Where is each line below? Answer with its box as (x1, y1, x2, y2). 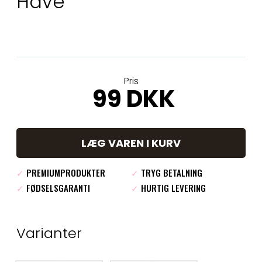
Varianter (16, 223, 82, 243)
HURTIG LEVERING (139, 181, 206, 195)
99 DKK (92, 82, 175, 116)
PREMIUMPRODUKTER (24, 166, 105, 180)
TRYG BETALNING (139, 166, 202, 180)
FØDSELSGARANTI (24, 181, 90, 195)
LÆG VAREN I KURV (81, 136, 181, 151)
